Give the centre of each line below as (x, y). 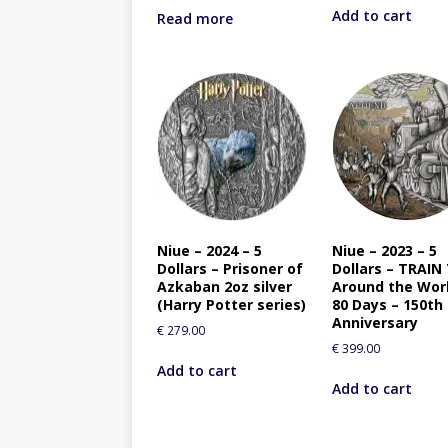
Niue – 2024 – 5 (209, 251)
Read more (195, 19)
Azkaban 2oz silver (224, 287)
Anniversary (375, 323)
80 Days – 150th (388, 305)
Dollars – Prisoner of (230, 269)
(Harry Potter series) (231, 305)
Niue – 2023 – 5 (385, 251)
